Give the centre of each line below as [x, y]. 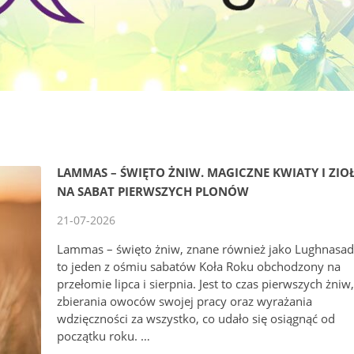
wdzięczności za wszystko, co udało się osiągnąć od [196, 318]
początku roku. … [104, 336]
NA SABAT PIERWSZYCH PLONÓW [153, 191]
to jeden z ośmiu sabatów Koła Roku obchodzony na [199, 266]
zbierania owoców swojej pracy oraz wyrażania [185, 301]
